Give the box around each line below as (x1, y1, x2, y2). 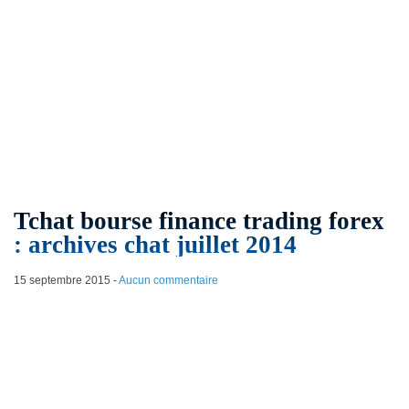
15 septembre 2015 (13, 274, 110, 288)
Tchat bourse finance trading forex (13, 207, 384, 236)
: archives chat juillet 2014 (13, 231, 297, 259)
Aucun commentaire (118, 274, 218, 288)
